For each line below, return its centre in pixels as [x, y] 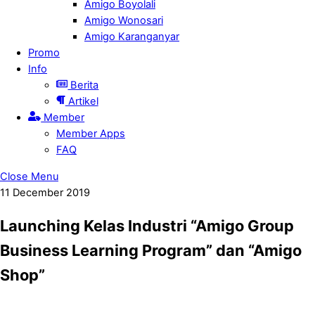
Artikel [82, 102]
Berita [83, 85]
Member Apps [91, 134]
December [38, 192]
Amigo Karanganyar [132, 37]
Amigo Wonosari [124, 21]
